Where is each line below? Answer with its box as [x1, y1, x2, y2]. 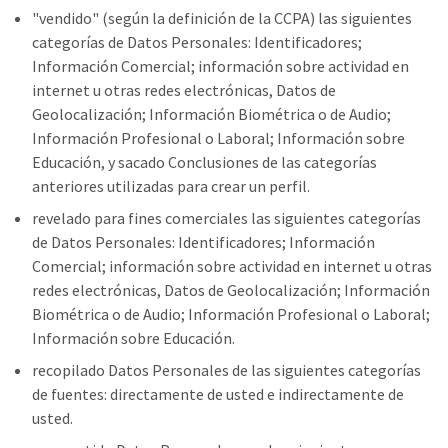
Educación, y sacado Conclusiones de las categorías [32, 152, 377, 172]
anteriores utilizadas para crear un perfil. [32, 176, 310, 196]
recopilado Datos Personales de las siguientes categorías [32, 360, 421, 380]
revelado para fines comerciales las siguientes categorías [32, 208, 421, 228]
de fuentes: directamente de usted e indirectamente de [32, 384, 404, 404]
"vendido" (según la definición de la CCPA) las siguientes [32, 8, 412, 28]
